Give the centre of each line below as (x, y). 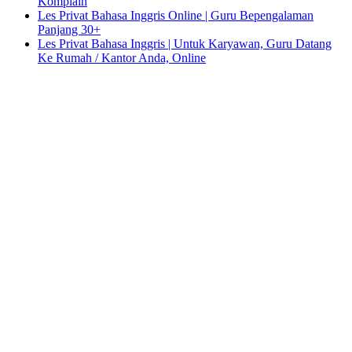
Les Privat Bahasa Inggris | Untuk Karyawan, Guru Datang (185, 43)
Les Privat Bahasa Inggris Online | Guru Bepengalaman (176, 15)
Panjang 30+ (69, 29)
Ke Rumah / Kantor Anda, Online (122, 57)
